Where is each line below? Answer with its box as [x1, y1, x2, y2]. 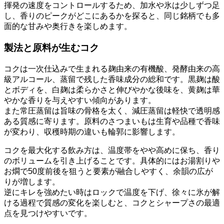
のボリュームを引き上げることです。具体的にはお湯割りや [4, 156, 220, 165]
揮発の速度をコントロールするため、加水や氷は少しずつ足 [4, 1, 220, 10]
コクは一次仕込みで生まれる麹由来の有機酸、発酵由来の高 [4, 64, 220, 73]
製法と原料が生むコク [4, 42, 99, 53]
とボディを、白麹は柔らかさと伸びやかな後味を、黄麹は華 [4, 85, 220, 94]
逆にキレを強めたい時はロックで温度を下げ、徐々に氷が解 [4, 187, 220, 196]
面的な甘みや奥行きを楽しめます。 [4, 22, 132, 31]
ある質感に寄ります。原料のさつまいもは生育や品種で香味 [4, 116, 220, 125]
